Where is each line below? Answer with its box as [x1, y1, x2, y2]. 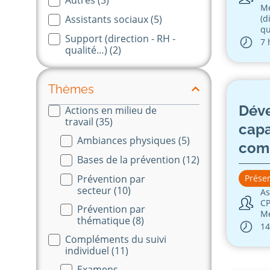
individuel [65, 243, 111, 257]
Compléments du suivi [65, 232, 166, 246]
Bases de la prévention [77, 152, 183, 166]
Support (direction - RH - [65, 31, 175, 45]
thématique [77, 213, 133, 227]
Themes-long [48, 104, 125, 119]
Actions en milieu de [65, 103, 157, 117]
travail [65, 115, 96, 128]
